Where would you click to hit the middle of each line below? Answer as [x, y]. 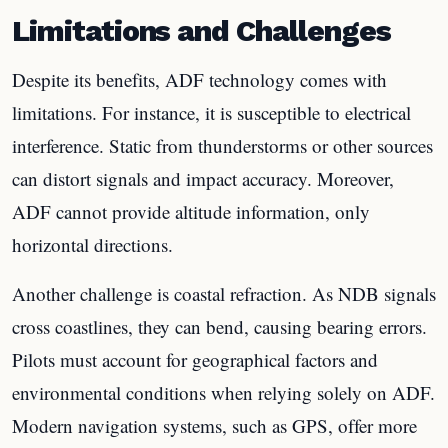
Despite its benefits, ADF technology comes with [199, 79]
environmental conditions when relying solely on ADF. [223, 392]
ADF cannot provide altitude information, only [191, 211]
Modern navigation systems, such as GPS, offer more [214, 425]
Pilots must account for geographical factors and [195, 359]
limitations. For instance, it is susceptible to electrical [211, 112]
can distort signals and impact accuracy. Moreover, [203, 178]
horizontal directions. [92, 244]
